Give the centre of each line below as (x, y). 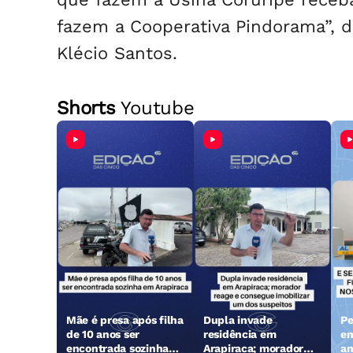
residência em (240, 334)
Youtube (155, 108)
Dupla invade (238, 320)
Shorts (86, 108)
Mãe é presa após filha (125, 320)
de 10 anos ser (103, 334)
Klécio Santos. (117, 54)
